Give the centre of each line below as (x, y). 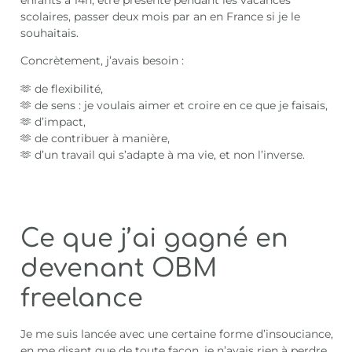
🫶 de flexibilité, (62, 88)
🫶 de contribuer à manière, (95, 138)
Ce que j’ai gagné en (155, 238)
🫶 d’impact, (53, 121)
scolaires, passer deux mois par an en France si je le (161, 16)
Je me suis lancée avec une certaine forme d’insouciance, (177, 334)
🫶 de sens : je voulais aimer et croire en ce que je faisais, (174, 105)
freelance (82, 298)
